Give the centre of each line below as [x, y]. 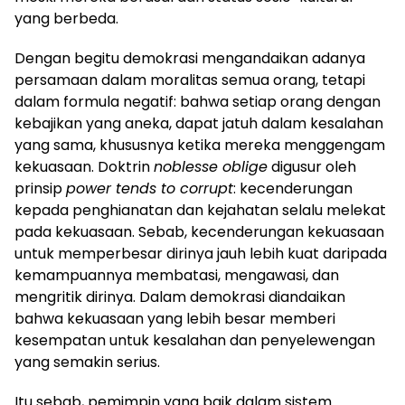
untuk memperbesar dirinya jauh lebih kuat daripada [201, 253]
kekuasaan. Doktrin [84, 166]
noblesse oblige [211, 166]
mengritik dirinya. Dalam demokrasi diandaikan [180, 297]
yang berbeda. [66, 18]
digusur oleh [312, 166]
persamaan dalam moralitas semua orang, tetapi [190, 80]
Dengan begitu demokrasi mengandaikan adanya [190, 58]
